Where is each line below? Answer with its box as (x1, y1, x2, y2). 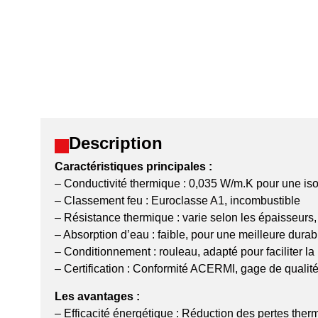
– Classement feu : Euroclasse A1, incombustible (55, 194, 300, 207)
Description (69, 133, 163, 153)
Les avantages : (55, 290, 143, 302)
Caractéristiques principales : (55, 160, 212, 173)
